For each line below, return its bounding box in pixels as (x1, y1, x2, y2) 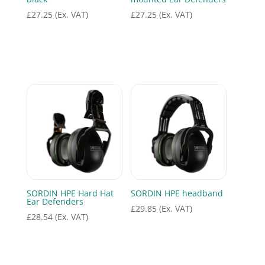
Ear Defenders (26, 196, 83, 208)
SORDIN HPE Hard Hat (26, 188, 114, 199)
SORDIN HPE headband (130, 188, 223, 199)
